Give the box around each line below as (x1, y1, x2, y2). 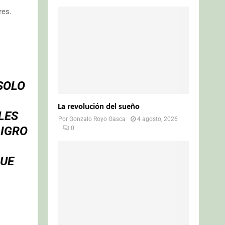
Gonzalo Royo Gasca (69, 115, 126, 123)
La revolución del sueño (58, 99, 140, 114)
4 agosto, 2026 (137, 115, 178, 123)
